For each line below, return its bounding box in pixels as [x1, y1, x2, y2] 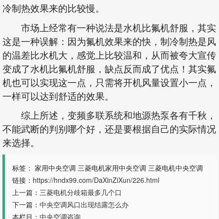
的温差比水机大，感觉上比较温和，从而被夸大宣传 [2, 47, 216, 61]
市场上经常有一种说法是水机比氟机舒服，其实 [21, 20, 217, 34]
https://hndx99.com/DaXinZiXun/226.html [33, 175, 159, 185]
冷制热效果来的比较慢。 [2, 1, 105, 15]
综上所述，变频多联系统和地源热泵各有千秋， [21, 108, 217, 121]
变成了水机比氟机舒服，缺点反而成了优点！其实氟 [2, 61, 216, 75]
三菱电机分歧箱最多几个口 [40, 187, 122, 197]
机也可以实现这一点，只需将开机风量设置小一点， [2, 75, 216, 88]
